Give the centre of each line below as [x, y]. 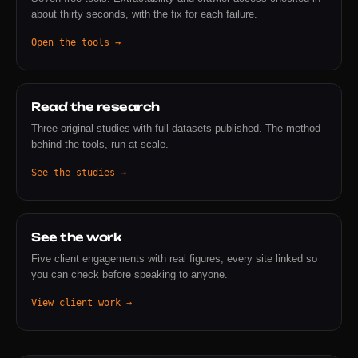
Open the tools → [76, 42]
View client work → [82, 302]
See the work [76, 237]
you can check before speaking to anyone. [129, 274]
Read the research [95, 107]
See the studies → [79, 172]
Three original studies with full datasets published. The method [176, 128]
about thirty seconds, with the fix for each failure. [144, 14]
